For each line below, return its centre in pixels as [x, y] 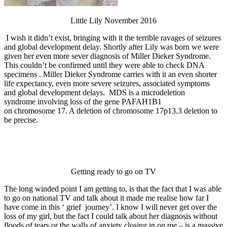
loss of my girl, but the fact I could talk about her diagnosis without [111, 216]
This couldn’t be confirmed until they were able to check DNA [104, 65]
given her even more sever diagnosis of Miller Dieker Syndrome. [107, 56]
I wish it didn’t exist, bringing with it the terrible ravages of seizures [112, 38]
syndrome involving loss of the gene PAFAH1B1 [83, 102]
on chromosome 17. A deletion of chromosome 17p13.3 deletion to [111, 111]
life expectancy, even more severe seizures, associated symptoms [107, 84]
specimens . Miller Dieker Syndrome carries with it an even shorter [110, 74]
